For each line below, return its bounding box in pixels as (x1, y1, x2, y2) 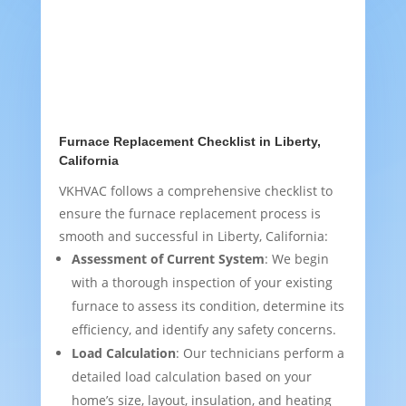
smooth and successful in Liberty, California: (58, 227, 328, 246)
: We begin (264, 250, 329, 268)
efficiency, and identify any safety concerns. (71, 321, 336, 339)
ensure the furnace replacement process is (58, 205, 321, 223)
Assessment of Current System (71, 250, 265, 268)
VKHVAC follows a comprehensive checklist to (58, 182, 333, 200)
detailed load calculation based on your (71, 368, 312, 386)
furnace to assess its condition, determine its (71, 297, 344, 315)
